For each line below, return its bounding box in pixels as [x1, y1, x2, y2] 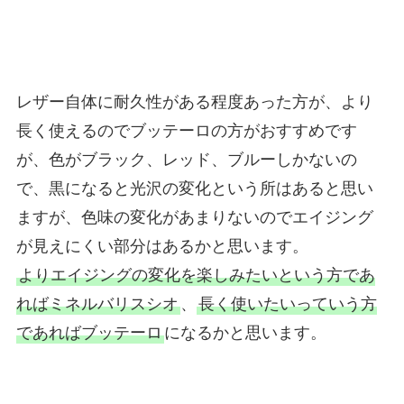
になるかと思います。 [163, 323, 326, 342]
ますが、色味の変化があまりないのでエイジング [15, 207, 373, 226]
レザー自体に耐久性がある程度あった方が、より [15, 92, 373, 111]
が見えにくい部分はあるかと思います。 [15, 236, 308, 255]
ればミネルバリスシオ [15, 294, 179, 313]
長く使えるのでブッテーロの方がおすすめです [15, 121, 357, 140]
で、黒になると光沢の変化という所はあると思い [15, 179, 373, 197]
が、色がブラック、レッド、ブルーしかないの [15, 150, 357, 169]
